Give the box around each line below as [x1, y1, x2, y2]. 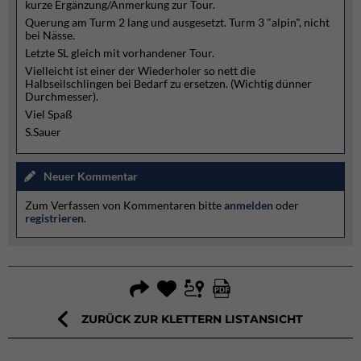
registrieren [25, 211, 84, 225]
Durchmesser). [25, 89, 98, 103]
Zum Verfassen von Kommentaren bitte [25, 198, 224, 212]
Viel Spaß [25, 107, 73, 121]
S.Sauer [25, 125, 61, 139]
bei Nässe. [25, 28, 75, 42]
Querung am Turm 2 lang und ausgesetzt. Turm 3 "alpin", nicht [25, 15, 330, 29]
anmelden [224, 198, 273, 212]
